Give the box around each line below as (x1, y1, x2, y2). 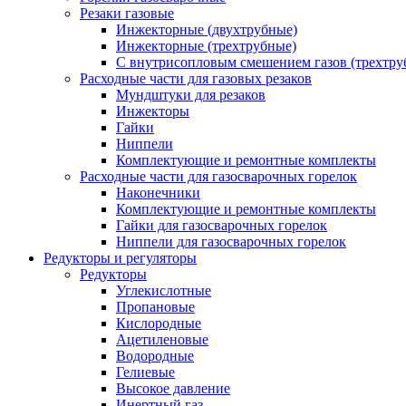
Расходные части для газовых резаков (80, 71, 312, 87)
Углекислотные (116, 283, 211, 299)
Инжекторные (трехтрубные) (116, 38, 296, 54)
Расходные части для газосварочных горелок (80, 169, 357, 185)
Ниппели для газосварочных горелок (116, 234, 346, 250)
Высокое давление (116, 381, 230, 397)
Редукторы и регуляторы (43, 250, 197, 266)
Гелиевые (116, 364, 175, 381)
